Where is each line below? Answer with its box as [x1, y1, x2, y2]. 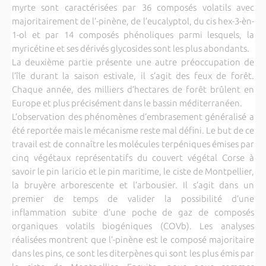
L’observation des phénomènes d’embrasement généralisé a [11, 111, 255, 122]
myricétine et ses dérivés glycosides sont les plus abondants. [11, 43, 249, 53]
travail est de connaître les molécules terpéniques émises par [11, 138, 255, 149]
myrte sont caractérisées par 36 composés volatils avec [11, 2, 255, 12]
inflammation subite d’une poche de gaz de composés [11, 207, 255, 217]
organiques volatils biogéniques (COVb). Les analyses [11, 220, 255, 231]
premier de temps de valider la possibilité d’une [11, 193, 255, 204]
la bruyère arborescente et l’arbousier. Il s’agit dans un [11, 179, 255, 190]
